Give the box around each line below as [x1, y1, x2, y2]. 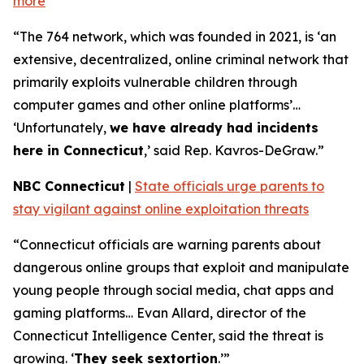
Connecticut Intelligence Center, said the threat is [13, 327, 323, 344]
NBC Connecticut [13, 178, 125, 194]
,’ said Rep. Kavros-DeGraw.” [144, 142, 324, 158]
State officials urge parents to [135, 178, 324, 194]
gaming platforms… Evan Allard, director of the [13, 305, 306, 321]
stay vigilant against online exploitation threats [13, 201, 309, 217]
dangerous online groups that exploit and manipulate [13, 259, 349, 275]
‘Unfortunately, [13, 119, 110, 136]
